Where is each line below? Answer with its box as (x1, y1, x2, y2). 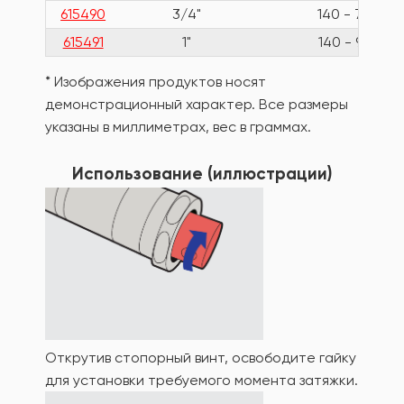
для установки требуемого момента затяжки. (45, 372, 358, 390)
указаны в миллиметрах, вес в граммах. (45, 117, 311, 135)
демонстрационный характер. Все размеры (45, 95, 348, 113)
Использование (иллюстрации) (72, 162, 332, 184)
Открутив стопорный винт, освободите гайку (45, 349, 356, 367)
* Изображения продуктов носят (45, 72, 266, 90)
